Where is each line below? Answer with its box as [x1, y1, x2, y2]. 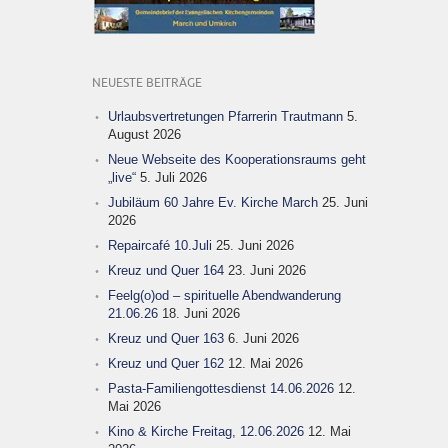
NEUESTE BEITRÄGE [92, 76, 202, 90]
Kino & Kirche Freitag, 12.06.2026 [108, 423, 304, 439]
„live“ [108, 169, 136, 185]
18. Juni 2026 [162, 305, 240, 321]
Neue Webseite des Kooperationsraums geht [108, 151, 366, 167]
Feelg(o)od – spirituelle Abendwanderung [108, 287, 341, 303]
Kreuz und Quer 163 [108, 330, 224, 346]
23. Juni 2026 [228, 262, 306, 278]
